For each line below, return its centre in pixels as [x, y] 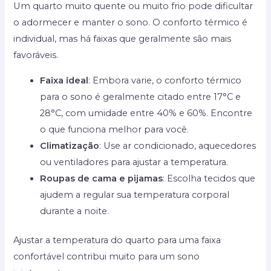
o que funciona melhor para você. [115, 129]
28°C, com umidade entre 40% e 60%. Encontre [146, 113]
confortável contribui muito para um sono [107, 257]
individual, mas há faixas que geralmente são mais [122, 38]
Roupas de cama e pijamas [102, 178]
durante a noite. [75, 211]
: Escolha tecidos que [209, 178]
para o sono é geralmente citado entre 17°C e [141, 96]
